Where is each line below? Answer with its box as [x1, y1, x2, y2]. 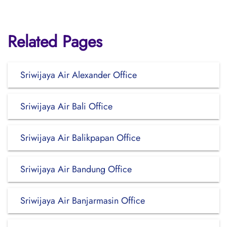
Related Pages [8, 30, 102, 53]
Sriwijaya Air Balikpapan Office [20, 131, 140, 144]
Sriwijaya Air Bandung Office [20, 163, 132, 176]
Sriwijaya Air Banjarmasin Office [20, 194, 145, 207]
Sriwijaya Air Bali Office [20, 100, 112, 113]
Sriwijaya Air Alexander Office [20, 68, 137, 82]
